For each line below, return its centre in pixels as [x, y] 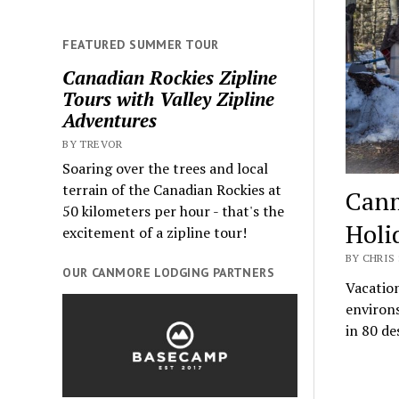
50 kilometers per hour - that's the [174, 211]
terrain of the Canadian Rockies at [172, 189]
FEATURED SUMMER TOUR [141, 44]
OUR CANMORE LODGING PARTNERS [169, 272]
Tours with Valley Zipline [169, 98]
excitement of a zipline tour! [155, 232]
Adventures [110, 120]
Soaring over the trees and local [166, 168]
